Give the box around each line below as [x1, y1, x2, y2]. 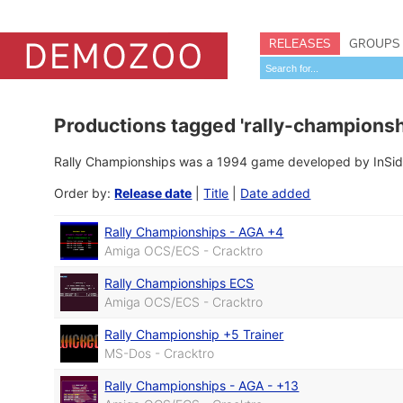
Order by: [54, 185, 115, 201]
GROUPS [349, 35, 400, 51]
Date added [240, 185, 311, 201]
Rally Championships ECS [104, 275, 255, 291]
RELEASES [269, 35, 331, 51]
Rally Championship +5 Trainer [104, 327, 284, 342]
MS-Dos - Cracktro [104, 345, 215, 361]
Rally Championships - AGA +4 [104, 224, 284, 239]
